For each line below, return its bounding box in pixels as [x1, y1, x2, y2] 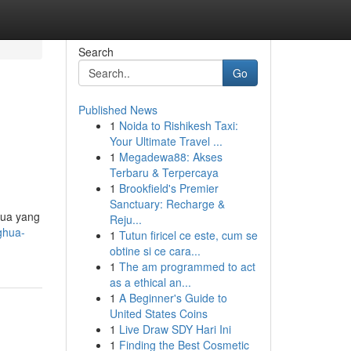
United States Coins [109, 306, 208, 321]
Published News [78, 102, 157, 118]
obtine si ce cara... [109, 243, 201, 259]
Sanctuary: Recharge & [109, 196, 225, 212]
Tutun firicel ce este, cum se [118, 227, 258, 243]
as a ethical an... [109, 274, 191, 290]
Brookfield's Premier [118, 180, 219, 196]
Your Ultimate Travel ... [109, 133, 223, 149]
